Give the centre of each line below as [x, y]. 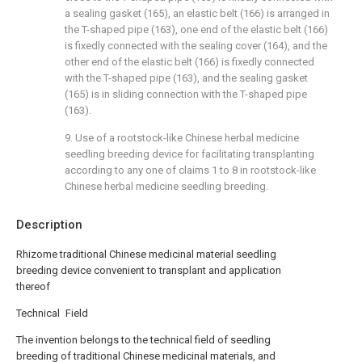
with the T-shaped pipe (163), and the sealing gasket [186, 78]
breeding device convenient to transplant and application [149, 270]
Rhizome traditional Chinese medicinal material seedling [146, 254]
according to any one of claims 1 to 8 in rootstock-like [190, 170]
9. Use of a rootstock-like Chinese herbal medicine [182, 138]
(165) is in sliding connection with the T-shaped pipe [186, 94]
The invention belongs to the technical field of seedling [143, 340]
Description [49, 225]
